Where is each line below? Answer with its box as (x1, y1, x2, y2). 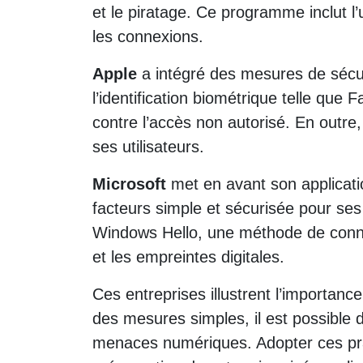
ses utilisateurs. (92, 137, 204, 156)
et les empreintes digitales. (92, 247, 284, 266)
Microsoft (92, 174, 166, 193)
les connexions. (92, 27, 203, 45)
